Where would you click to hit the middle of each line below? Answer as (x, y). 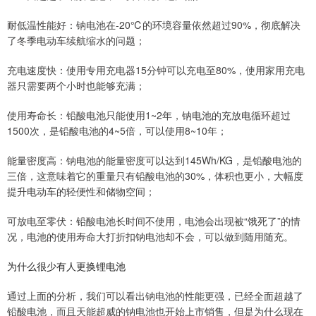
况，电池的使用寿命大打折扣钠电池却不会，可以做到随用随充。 (150, 237)
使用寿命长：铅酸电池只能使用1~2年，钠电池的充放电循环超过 (149, 115)
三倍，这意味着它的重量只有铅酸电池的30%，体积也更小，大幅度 (155, 176)
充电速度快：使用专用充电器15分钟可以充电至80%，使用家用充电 (156, 70)
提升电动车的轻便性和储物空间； (81, 192)
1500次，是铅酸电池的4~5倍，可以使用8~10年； (117, 131)
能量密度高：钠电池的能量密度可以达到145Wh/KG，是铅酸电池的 (154, 160)
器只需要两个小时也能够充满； (76, 86)
